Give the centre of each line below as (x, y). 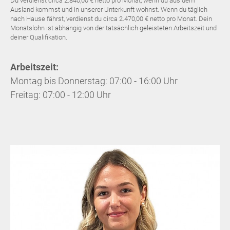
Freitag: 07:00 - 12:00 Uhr (61, 95)
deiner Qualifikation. (39, 37)
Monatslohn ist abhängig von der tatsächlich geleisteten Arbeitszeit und (113, 28)
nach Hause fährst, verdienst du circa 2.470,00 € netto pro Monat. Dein (111, 19)
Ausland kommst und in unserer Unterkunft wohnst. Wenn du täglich (109, 9)
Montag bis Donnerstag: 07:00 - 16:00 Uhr (94, 81)
